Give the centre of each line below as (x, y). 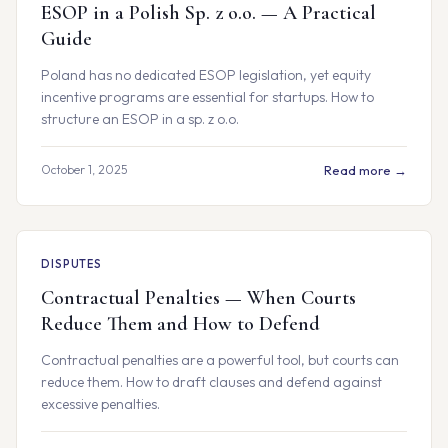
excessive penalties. (100, 404)
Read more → (365, 170)
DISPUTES (72, 264)
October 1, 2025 (84, 169)
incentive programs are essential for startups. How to (207, 97)
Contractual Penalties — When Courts (198, 298)
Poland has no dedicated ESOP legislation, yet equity (206, 75)
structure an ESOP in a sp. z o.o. (140, 119)
